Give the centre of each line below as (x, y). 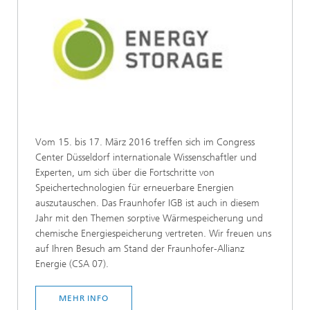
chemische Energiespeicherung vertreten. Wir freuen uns (153, 233)
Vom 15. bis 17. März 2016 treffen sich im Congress (145, 142)
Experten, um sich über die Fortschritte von (125, 172)
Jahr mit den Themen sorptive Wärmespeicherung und (149, 218)
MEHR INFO (84, 298)
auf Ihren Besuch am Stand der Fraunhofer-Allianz (140, 248)
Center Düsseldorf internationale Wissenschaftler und (146, 157)
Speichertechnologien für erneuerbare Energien (135, 188)
